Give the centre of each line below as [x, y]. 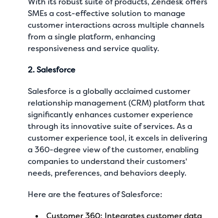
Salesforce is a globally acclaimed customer [109, 91]
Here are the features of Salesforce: [95, 194]
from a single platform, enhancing [92, 37]
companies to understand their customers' [108, 161]
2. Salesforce [52, 70]
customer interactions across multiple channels [116, 25]
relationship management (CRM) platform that [117, 103]
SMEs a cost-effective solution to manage [107, 13]
